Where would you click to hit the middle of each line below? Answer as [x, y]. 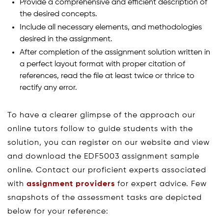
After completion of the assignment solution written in [115, 52]
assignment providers [71, 184]
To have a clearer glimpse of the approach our [101, 115]
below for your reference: [58, 211]
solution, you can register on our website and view [109, 143]
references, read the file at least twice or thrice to [107, 76]
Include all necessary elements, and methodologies [111, 27]
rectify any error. [48, 88]
